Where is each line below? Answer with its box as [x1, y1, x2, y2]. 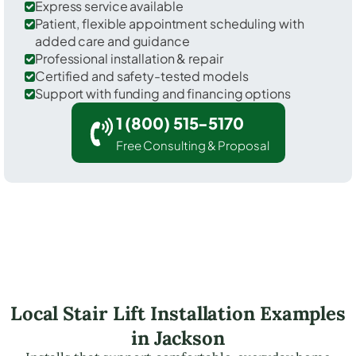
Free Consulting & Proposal [115, 137, 269, 153]
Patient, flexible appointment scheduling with [35, 14, 304, 32]
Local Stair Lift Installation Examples [10, 300, 346, 326]
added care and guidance [35, 32, 190, 49]
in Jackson [130, 325, 225, 350]
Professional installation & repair [35, 49, 223, 67]
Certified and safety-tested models [35, 67, 249, 84]
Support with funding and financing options [35, 84, 291, 102]
